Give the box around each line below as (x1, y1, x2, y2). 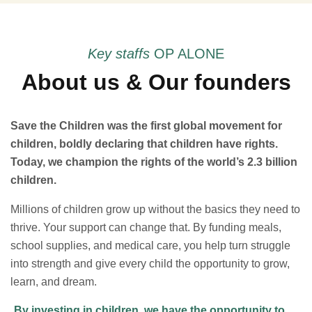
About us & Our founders (21, 70, 291, 95)
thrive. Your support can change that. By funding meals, (10, 221, 281, 233)
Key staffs (88, 46, 154, 61)
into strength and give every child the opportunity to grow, (10, 258, 290, 270)
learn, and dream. (10, 276, 97, 288)
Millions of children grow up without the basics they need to (10, 203, 300, 215)
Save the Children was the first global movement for (10, 120, 282, 132)
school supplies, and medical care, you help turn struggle (10, 240, 290, 251)
